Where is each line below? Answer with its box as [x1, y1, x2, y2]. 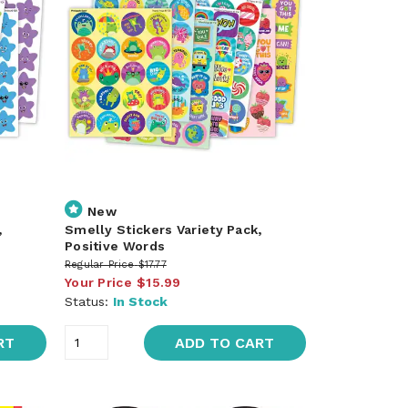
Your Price [64, 274, 132, 290]
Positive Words [64, 238, 166, 253]
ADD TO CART [175, 333, 275, 352]
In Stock [112, 293, 168, 309]
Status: [64, 293, 113, 309]
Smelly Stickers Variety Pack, [64, 221, 262, 237]
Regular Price [64, 258, 135, 270]
